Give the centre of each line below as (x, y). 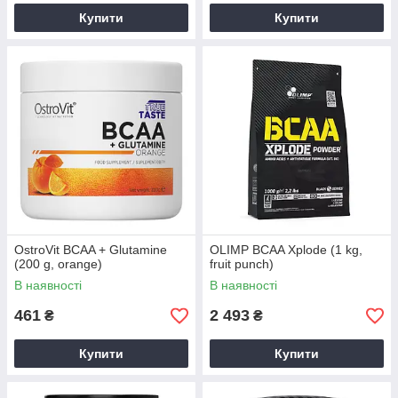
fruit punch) (242, 264)
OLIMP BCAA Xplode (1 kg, (286, 250)
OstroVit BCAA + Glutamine (91, 250)
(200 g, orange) (58, 264)
